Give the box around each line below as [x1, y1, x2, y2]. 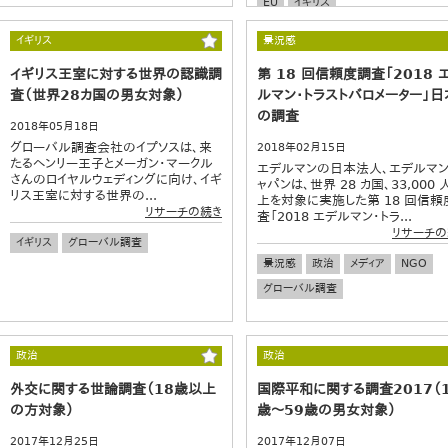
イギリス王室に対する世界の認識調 [10, 65, 222, 82]
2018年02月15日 [257, 140, 346, 154]
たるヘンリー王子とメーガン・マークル [10, 155, 213, 171]
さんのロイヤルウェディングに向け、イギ [10, 171, 222, 187]
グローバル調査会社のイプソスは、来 [10, 139, 212, 155]
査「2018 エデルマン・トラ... [257, 208, 412, 224]
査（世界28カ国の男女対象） [10, 86, 184, 103]
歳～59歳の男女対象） [257, 401, 396, 418]
